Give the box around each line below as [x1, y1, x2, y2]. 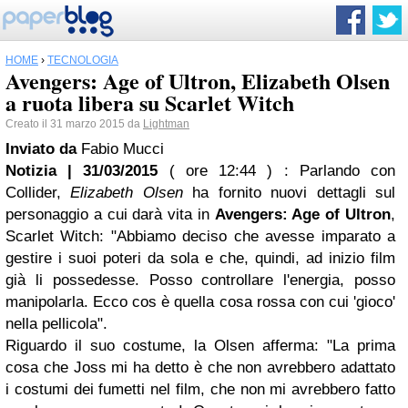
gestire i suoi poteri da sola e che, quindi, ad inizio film [5, 250, 395, 267]
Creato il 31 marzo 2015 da [5, 117, 143, 130]
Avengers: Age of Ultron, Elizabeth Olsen [5, 65, 390, 97]
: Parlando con [272, 162, 396, 179]
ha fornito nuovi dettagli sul [182, 184, 396, 201]
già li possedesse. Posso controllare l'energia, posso [5, 271, 395, 289]
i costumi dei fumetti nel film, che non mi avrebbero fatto [5, 381, 395, 398]
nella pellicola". [5, 315, 107, 332]
